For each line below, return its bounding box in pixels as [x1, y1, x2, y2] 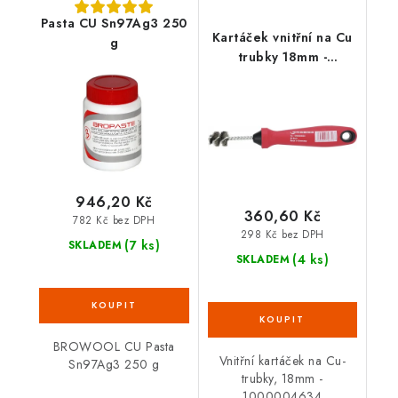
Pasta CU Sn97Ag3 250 [40, 14, 187, 32]
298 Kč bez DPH [240, 227, 324, 242]
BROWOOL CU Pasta [52, 337, 175, 355]
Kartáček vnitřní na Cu [211, 28, 353, 46]
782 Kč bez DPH [73, 212, 155, 227]
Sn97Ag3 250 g [68, 354, 160, 373]
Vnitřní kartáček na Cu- [219, 351, 346, 370]
